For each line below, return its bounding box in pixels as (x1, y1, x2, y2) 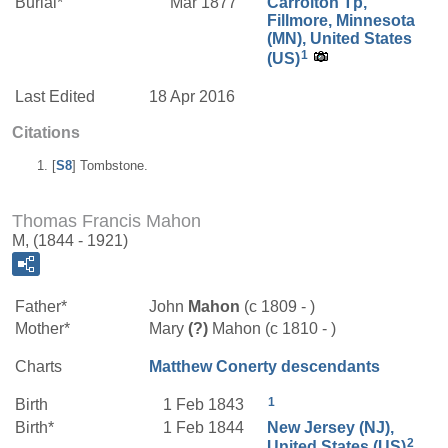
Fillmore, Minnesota (267, 12, 415, 29)
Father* (15, 298, 67, 316)
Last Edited (15, 88, 95, 105)
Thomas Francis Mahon (12, 211, 201, 232)
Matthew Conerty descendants (149, 358, 380, 376)
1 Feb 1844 (162, 419, 248, 437)
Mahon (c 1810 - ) (208, 320, 336, 338)
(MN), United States (267, 30, 412, 47)
